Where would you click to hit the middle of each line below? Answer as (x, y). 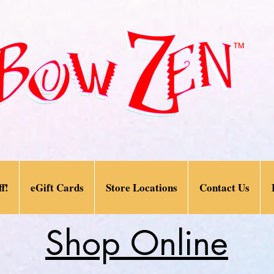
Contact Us (224, 187)
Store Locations (141, 187)
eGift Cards (57, 187)
